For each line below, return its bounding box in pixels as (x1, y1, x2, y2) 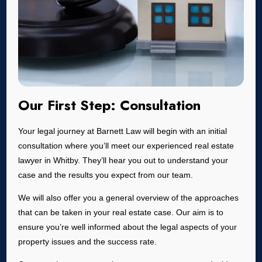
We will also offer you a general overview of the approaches (18, 193, 239, 203)
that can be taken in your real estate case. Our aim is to (18, 208, 224, 218)
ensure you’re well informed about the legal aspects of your (18, 222, 237, 232)
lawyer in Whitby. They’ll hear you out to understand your (18, 156, 229, 166)
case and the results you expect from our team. (18, 170, 194, 180)
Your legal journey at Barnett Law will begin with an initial (18, 126, 227, 136)
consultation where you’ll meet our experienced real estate (18, 141, 235, 151)
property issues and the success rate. (18, 237, 157, 247)
